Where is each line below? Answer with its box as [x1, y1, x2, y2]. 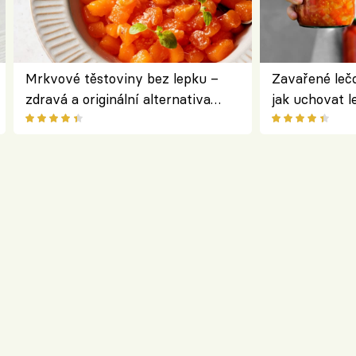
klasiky [25, 111, 68, 129]
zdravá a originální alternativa [25, 91, 211, 108]
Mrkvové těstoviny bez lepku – [25, 70, 219, 87]
